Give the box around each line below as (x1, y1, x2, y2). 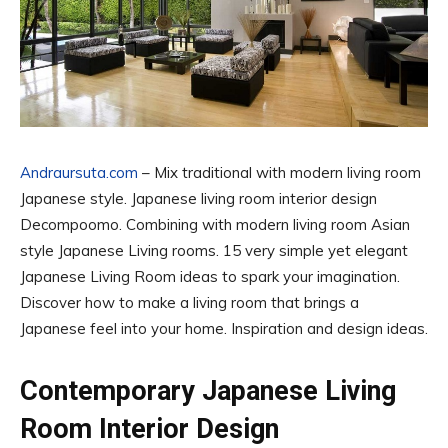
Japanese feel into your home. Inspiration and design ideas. (20, 318, 428, 338)
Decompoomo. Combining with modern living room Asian (20, 214, 410, 234)
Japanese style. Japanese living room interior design (20, 188, 377, 208)
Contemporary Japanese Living (20, 374, 396, 407)
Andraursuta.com (20, 162, 138, 182)
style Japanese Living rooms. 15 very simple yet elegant (20, 240, 408, 260)
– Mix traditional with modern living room (138, 162, 421, 182)
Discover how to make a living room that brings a (20, 292, 359, 312)
